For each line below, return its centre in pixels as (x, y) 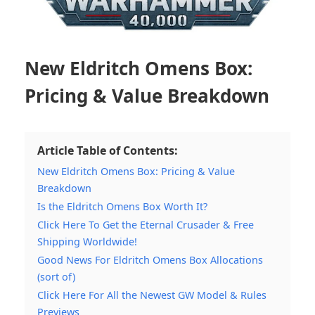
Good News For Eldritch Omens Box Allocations (150, 259)
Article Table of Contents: (108, 150)
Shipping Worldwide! (87, 241)
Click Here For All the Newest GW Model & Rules (152, 295)
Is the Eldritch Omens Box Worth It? (122, 206)
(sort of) (56, 276)
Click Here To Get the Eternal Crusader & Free (146, 224)
